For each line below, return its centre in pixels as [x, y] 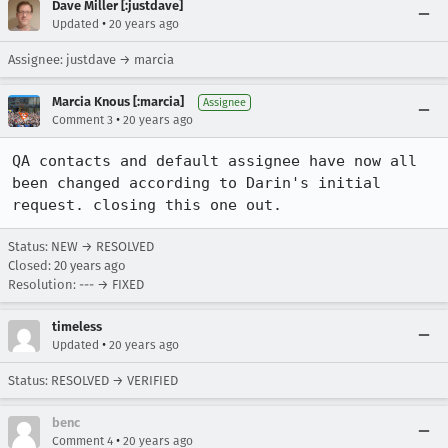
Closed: [31, 265]
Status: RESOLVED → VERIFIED [93, 380]
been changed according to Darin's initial [196, 183]
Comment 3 [82, 120]
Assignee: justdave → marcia [91, 59]
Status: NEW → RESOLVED [81, 246]
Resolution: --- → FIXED [76, 284]
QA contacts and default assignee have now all [214, 161]
